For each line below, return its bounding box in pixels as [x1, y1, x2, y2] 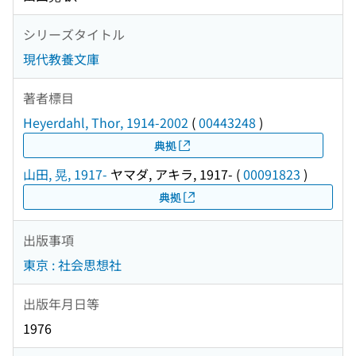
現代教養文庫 [23, 49, 99, 69]
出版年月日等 [23, 293, 99, 313]
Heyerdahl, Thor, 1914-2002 [23, 113, 188, 133]
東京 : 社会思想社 [23, 255, 122, 275]
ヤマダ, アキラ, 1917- [107, 164, 233, 184]
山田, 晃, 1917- [23, 164, 107, 184]
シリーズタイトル [23, 24, 125, 44]
